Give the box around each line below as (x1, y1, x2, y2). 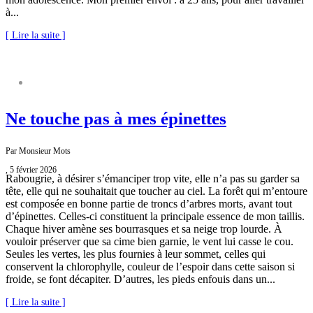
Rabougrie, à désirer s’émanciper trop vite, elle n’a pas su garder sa (6, 173, 300, 185)
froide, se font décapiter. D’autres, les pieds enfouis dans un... (6, 273, 275, 286)
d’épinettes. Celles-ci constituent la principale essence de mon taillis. (6, 210, 305, 223)
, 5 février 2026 (6, 165, 57, 175)
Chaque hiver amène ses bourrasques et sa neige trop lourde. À (6, 223, 282, 235)
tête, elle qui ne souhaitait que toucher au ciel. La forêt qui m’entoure (6, 185, 307, 198)
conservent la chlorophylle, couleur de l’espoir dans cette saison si (6, 261, 295, 273)
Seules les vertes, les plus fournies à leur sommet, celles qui (6, 248, 265, 261)
